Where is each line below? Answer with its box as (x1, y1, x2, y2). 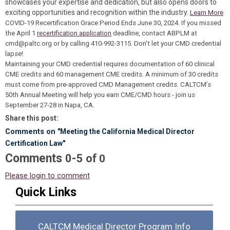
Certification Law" (5, 139, 65, 147)
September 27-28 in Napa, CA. (5, 101, 94, 109)
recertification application (37, 29, 111, 37)
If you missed (181, 19, 221, 27)
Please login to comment (5, 171, 90, 180)
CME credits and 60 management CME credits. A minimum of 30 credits (5, 70, 218, 78)
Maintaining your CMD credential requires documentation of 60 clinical (5, 60, 215, 68)
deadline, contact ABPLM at (111, 29, 197, 37)
